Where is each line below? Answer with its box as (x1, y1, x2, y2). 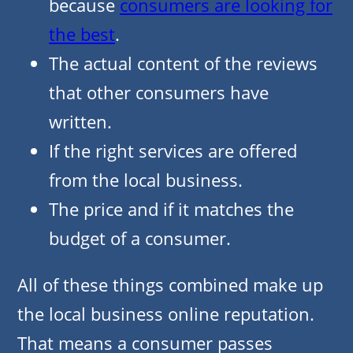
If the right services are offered (49, 139, 297, 163)
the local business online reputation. (17, 302, 314, 326)
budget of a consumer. (49, 226, 231, 251)
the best (49, 22, 115, 46)
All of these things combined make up (17, 273, 323, 297)
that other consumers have (49, 80, 269, 105)
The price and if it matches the (49, 197, 294, 221)
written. (49, 110, 112, 134)
